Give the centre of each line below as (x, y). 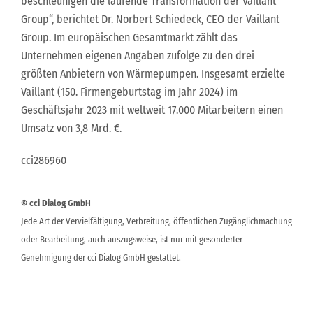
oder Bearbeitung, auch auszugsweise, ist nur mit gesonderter (132, 239)
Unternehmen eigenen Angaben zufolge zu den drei (138, 56)
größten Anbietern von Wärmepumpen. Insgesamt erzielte (153, 74)
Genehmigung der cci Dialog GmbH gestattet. (101, 257)
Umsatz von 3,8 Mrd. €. (71, 128)
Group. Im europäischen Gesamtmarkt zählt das (129, 37)
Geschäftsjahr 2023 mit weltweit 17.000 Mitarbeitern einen (152, 110)
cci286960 (44, 160)
